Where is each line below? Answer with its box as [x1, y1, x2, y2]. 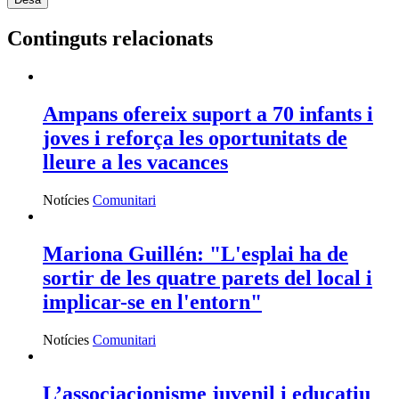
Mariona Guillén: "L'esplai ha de [43, 241, 348, 265]
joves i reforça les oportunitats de [43, 126, 347, 151]
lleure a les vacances [43, 151, 228, 175]
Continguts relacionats [7, 27, 213, 51]
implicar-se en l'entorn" [43, 289, 262, 313]
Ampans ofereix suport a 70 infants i [43, 102, 373, 126]
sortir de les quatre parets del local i [43, 265, 372, 289]
